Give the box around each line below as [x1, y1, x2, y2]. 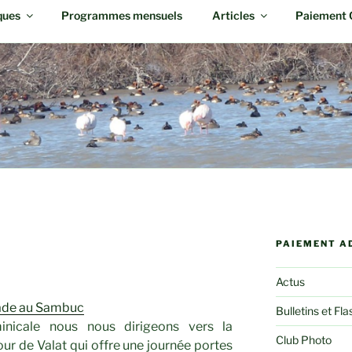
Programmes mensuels [60, 8, 182, 22]
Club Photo [275, 333, 332, 347]
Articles [211, 8, 255, 22]
